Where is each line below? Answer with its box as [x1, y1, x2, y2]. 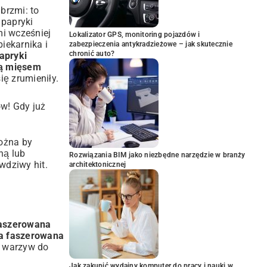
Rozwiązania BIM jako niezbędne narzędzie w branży [69, 151, 246, 159]
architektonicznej [69, 160, 126, 169]
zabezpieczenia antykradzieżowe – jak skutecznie [69, 40, 232, 48]
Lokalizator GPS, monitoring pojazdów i [69, 30, 200, 39]
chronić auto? [69, 49, 115, 58]
